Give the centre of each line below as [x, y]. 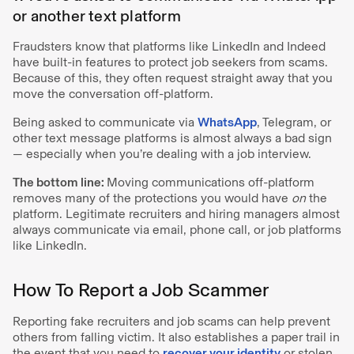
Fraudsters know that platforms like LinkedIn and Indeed [169, 46]
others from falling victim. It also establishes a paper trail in [176, 337]
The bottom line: [60, 182]
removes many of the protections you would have [152, 198]
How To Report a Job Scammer [141, 289]
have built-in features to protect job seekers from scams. [170, 62]
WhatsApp [227, 122]
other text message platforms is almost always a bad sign [172, 137]
